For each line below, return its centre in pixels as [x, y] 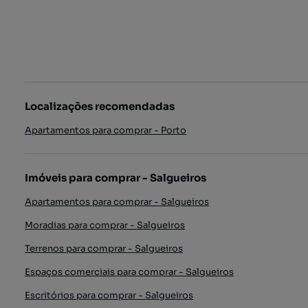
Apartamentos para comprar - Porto [106, 130]
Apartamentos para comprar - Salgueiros [117, 202]
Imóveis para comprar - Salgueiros [115, 178]
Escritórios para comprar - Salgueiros [109, 295]
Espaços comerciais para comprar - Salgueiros [129, 272]
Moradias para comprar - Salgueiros [105, 225]
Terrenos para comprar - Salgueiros [104, 249]
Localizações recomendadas [100, 106]
